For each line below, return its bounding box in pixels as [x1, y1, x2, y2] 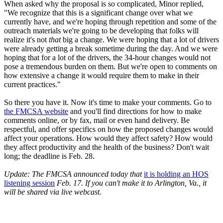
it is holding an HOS [144, 170, 209, 179]
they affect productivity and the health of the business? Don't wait [4, 143, 209, 152]
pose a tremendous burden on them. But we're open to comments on [4, 62, 217, 71]
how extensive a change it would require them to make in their [4, 71, 199, 80]
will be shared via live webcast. [4, 188, 102, 197]
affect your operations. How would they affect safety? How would [4, 134, 213, 143]
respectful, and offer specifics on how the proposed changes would [4, 125, 213, 134]
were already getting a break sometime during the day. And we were [4, 44, 218, 53]
